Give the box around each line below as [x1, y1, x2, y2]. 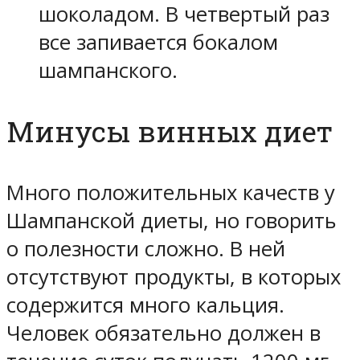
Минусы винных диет [6, 112, 333, 151]
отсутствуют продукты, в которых [6, 263, 341, 292]
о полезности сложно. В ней [6, 235, 285, 264]
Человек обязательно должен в [6, 319, 321, 348]
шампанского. [39, 56, 178, 85]
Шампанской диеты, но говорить [6, 207, 337, 235]
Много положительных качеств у [6, 178, 335, 207]
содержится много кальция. [6, 291, 284, 320]
